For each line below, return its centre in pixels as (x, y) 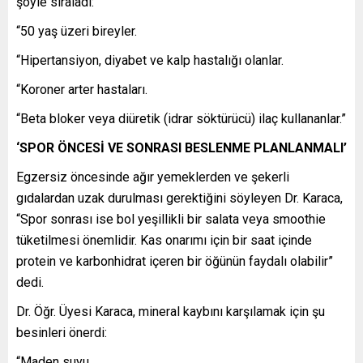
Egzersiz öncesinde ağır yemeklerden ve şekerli (153, 177)
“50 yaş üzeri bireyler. (77, 32)
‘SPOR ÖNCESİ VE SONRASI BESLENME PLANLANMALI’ (181, 148)
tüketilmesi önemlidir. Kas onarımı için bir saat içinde (164, 241)
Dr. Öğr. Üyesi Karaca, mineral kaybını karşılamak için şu (171, 312)
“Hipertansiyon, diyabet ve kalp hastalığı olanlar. (150, 61)
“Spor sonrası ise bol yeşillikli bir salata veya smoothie (171, 220)
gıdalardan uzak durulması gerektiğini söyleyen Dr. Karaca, (179, 199)
